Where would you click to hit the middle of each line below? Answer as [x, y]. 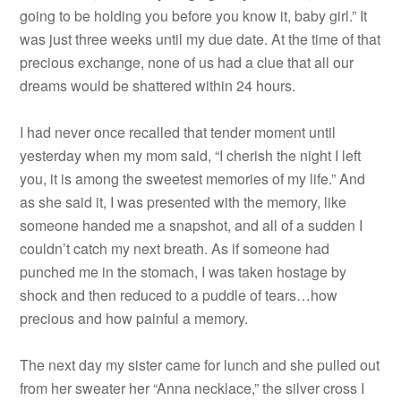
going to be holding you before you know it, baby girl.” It [194, 16]
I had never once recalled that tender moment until [178, 132]
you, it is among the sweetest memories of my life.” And [193, 179]
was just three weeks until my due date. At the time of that [200, 39]
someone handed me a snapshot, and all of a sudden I [192, 225]
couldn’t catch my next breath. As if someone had [175, 248]
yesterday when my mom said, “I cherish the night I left [191, 155]
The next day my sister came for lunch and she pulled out [200, 365]
